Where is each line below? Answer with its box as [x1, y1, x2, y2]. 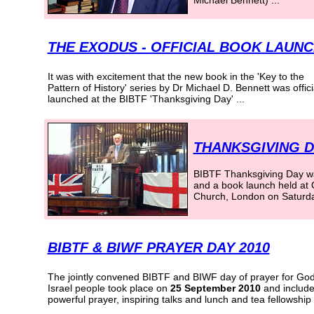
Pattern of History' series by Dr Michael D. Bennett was [47, 82, 293, 93]
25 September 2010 [170, 282, 264, 294]
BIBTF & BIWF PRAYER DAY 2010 [47, 240, 270, 255]
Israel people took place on [47, 282, 170, 294]
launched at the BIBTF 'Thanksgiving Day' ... [47, 93, 245, 104]
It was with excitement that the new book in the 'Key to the [47, 71, 304, 82]
